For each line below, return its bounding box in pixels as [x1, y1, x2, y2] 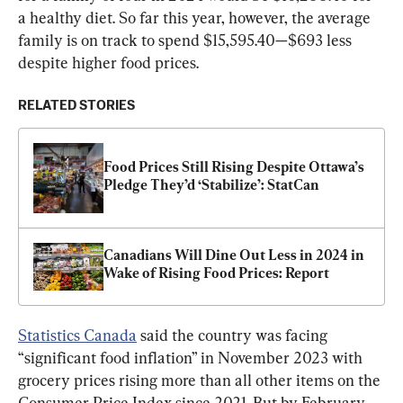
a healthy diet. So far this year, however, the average [18, 7, 374, 27]
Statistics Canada [18, 325, 137, 345]
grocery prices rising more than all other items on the [18, 370, 384, 390]
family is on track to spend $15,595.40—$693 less [18, 30, 355, 49]
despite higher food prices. [18, 52, 199, 72]
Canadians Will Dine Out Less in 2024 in [103, 246, 364, 264]
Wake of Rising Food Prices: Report [103, 264, 329, 282]
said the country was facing [137, 325, 331, 345]
